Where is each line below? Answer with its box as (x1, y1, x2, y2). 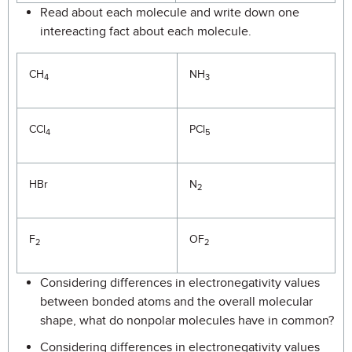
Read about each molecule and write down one (40, 5, 299, 20)
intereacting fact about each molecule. (40, 24, 251, 39)
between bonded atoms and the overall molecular (40, 294, 313, 310)
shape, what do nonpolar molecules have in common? (40, 313, 334, 328)
